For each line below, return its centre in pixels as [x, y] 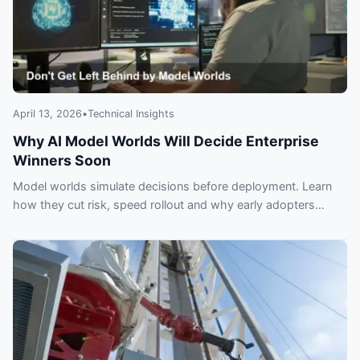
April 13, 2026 [47, 114]
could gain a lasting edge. [82, 223]
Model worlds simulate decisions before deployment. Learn [172, 186]
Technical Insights [131, 114]
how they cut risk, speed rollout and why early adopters [164, 205]
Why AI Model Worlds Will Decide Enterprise [166, 141]
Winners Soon [62, 161]
